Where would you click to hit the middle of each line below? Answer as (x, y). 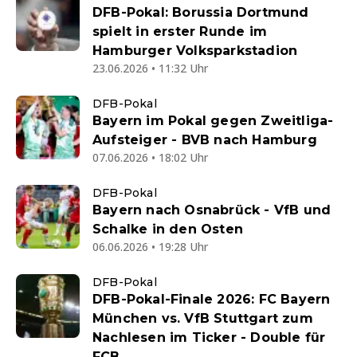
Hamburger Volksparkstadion (195, 51)
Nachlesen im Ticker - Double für (209, 338)
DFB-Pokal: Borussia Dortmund (201, 13)
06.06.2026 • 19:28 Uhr (150, 247)
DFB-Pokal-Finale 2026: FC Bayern (212, 300)
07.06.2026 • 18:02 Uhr (150, 158)
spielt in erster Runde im (180, 32)
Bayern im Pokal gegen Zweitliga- (213, 121)
